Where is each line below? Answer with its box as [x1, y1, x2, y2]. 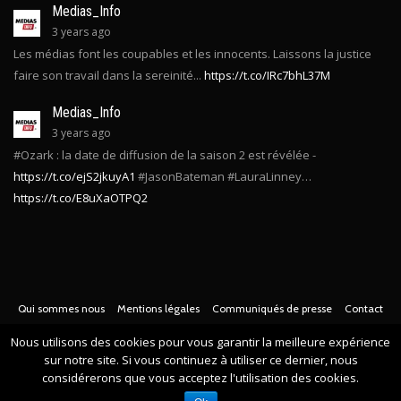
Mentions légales [117, 302, 200, 316]
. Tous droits [311, 326, 375, 342]
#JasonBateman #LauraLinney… [135, 168, 311, 185]
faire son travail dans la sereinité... [13, 67, 204, 84]
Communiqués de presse [212, 302, 332, 316]
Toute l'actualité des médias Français [124, 326, 311, 342]
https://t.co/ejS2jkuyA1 [13, 168, 135, 185]
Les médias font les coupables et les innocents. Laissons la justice [13, 46, 371, 63]
